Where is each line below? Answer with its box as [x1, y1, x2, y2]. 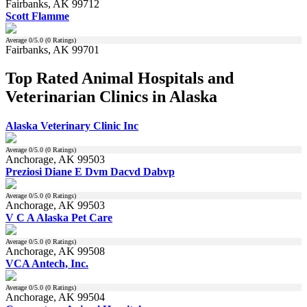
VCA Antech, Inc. [5, 258, 88, 270]
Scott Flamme [5, 10, 69, 22]
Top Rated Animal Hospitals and [5, 69, 234, 88]
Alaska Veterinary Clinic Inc [5, 120, 138, 132]
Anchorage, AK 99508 [5, 245, 105, 258]
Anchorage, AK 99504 [5, 291, 105, 304]
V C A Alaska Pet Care [5, 212, 112, 224]
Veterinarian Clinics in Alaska [5, 88, 217, 106]
